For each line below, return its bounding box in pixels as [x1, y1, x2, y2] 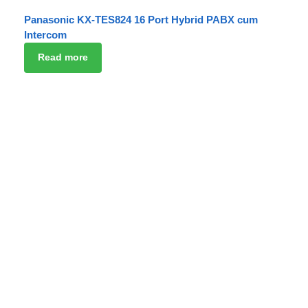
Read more [37, 52, 88, 63]
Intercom [24, 28, 67, 41]
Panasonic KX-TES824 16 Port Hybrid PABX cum [24, 13, 258, 25]
